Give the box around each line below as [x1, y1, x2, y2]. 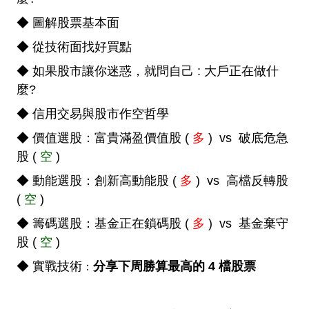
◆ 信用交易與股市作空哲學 [17, 107, 169, 121]
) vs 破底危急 [205, 131, 288, 146]
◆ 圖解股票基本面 [17, 16, 119, 30]
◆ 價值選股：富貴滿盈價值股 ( [17, 131, 192, 146]
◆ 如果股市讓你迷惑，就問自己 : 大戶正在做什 [17, 64, 279, 79]
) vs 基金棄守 [205, 217, 288, 231]
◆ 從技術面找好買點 [17, 40, 132, 54]
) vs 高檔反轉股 [192, 174, 288, 188]
